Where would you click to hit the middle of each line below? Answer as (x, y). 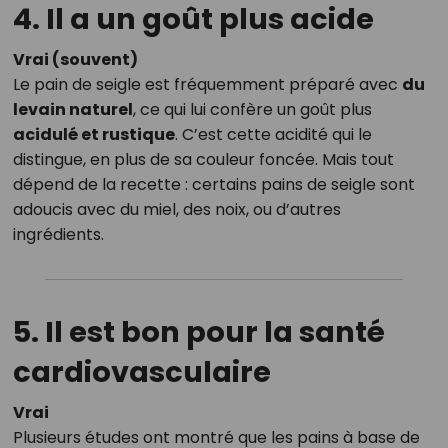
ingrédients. (58, 235)
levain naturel (72, 110)
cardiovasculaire (141, 372)
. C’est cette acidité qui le (273, 135)
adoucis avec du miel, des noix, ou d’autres (176, 210)
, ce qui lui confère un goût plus (252, 110)
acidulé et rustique (93, 135)
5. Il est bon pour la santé (198, 332)
